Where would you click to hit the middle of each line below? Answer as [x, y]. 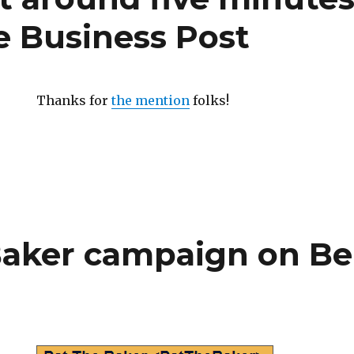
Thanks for [74, 100]
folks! [210, 100]
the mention [151, 100]
